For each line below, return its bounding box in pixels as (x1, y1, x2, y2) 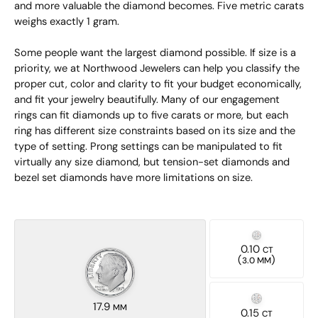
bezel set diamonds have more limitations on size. (14, 173, 253, 184)
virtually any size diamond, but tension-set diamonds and (14, 158, 290, 168)
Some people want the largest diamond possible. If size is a (14, 48, 296, 59)
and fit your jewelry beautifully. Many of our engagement (14, 95, 280, 106)
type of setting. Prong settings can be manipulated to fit (14, 142, 283, 153)
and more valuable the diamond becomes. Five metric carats (14, 1, 304, 12)
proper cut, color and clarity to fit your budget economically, (14, 79, 302, 90)
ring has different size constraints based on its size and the (14, 126, 295, 137)
